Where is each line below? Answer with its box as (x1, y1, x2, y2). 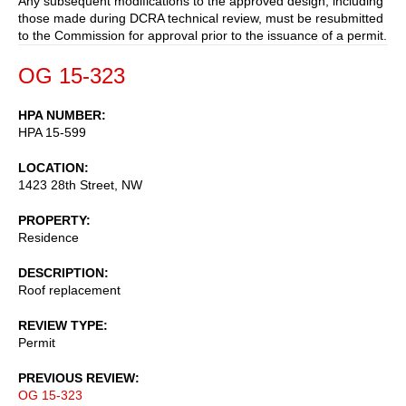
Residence (18, 229, 79, 245)
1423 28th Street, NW (18, 177, 142, 192)
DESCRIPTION (18, 265, 104, 280)
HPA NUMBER (18, 107, 101, 122)
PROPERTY (18, 212, 86, 227)
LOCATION (18, 159, 84, 175)
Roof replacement (18, 282, 121, 297)
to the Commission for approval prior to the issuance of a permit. (18, 27, 387, 43)
